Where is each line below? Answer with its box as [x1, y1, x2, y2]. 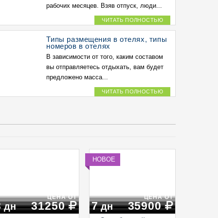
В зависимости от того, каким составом [46, 53, 163, 60]
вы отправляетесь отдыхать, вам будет [46, 63, 164, 71]
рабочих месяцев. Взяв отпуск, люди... [46, 2, 163, 9]
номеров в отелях [46, 40, 110, 51]
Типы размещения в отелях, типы [46, 34, 167, 44]
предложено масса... [46, 73, 109, 81]
